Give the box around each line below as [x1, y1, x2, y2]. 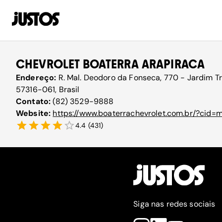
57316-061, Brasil [16, 84, 80, 95]
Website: [16, 108, 53, 118]
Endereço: [16, 72, 58, 83]
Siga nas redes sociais [133, 199, 216, 209]
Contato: [16, 96, 53, 107]
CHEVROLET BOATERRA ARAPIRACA [16, 57, 205, 71]
